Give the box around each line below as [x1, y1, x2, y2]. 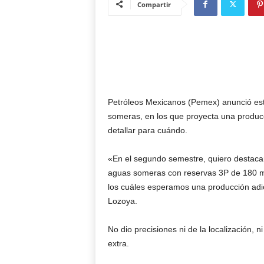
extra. [107, 239, 129, 248]
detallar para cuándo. [107, 126, 187, 135]
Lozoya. [107, 196, 137, 206]
